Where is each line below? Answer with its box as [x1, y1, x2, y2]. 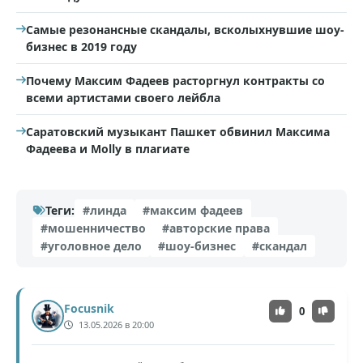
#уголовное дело [41, 238, 142, 254]
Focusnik [64, 301, 114, 317]
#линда [83, 203, 126, 219]
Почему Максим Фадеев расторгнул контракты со [26, 73, 325, 89]
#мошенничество [41, 220, 146, 237]
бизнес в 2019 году [26, 39, 137, 55]
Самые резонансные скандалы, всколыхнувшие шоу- [26, 22, 344, 38]
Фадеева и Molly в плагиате [26, 141, 190, 157]
